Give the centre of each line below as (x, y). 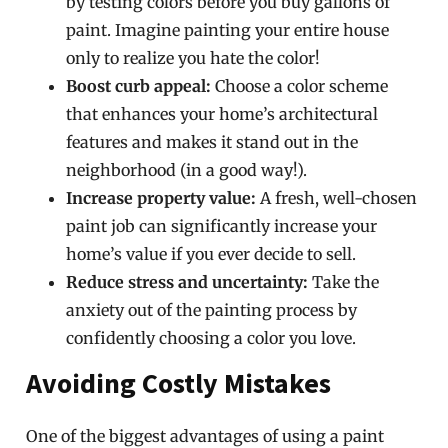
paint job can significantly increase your (222, 226)
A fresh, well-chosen (337, 198)
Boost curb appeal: (139, 86)
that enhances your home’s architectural (222, 114)
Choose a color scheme (300, 86)
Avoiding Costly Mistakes (179, 383)
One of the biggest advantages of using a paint (205, 436)
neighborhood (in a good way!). (187, 170)
